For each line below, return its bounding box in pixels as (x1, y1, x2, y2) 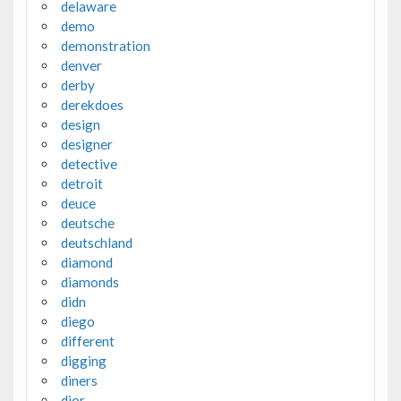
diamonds (60, 274, 119, 291)
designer (60, 136, 113, 153)
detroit (60, 175, 103, 192)
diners (60, 372, 98, 389)
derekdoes (60, 97, 124, 114)
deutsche (60, 215, 115, 232)
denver (60, 57, 102, 74)
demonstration (60, 38, 150, 55)
